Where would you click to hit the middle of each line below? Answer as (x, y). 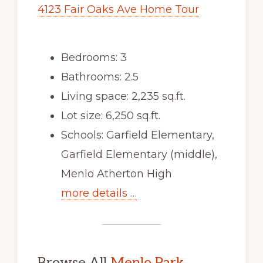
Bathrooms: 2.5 (100, 77)
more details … (99, 193)
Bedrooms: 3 (94, 58)
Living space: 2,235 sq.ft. (123, 97)
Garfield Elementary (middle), (139, 155)
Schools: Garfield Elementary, (137, 135)
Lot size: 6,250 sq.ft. (110, 116)
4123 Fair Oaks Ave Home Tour (118, 10)
